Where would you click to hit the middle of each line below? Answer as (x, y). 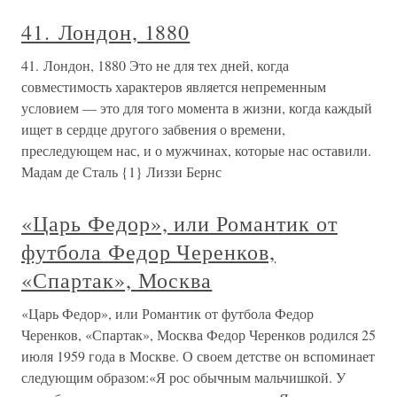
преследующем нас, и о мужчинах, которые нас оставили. (196, 150)
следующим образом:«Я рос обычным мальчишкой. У (183, 377)
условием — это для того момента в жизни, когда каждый (197, 108)
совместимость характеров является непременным (174, 86)
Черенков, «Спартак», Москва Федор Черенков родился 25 (198, 335)
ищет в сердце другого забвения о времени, (153, 129)
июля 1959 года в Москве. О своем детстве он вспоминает (198, 356)
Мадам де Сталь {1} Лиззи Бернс (121, 171)
